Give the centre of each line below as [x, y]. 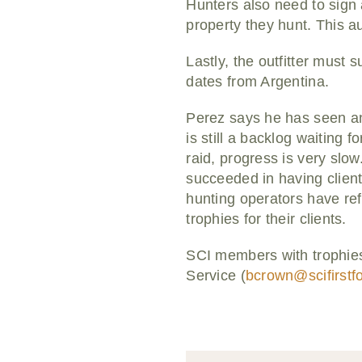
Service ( [216, 276]
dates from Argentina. [258, 82]
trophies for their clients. [266, 219]
